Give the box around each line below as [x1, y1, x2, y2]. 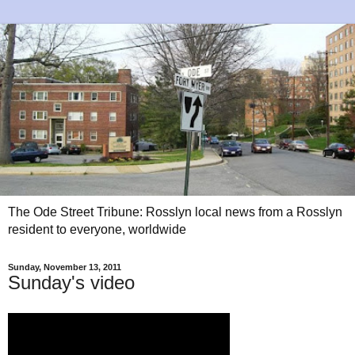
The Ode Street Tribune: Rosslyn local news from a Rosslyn [8, 205, 342, 219]
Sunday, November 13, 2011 [8, 262, 121, 273]
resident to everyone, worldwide [8, 223, 186, 237]
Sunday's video [8, 272, 135, 294]
